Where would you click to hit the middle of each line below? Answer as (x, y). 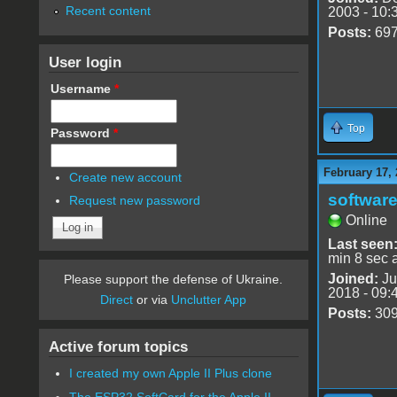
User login (85, 62)
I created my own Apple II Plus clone (171, 374)
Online (366, 220)
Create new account (126, 177)
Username (82, 88)
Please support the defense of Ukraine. (174, 280)
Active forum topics (118, 347)
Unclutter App (209, 300)
